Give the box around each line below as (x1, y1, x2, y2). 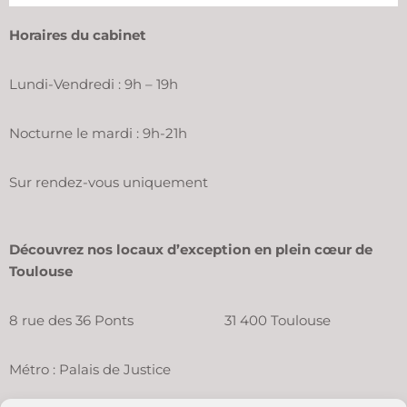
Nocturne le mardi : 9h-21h (9, 124, 187, 142)
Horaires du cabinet (9, 26, 146, 44)
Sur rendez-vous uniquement (9, 174, 208, 191)
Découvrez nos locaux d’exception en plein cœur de (9, 241, 372, 258)
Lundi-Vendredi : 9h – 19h (9, 75, 178, 93)
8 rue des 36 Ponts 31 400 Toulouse (9, 312, 331, 329)
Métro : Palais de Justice (9, 361, 171, 378)
